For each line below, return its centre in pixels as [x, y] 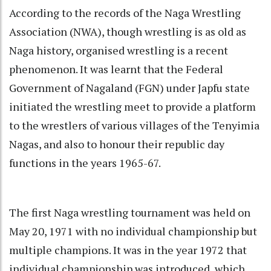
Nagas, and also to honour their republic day [117, 144]
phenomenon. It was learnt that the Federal [116, 69]
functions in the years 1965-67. [85, 163]
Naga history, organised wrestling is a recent [119, 51]
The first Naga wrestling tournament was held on [130, 213]
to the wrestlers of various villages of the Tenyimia [134, 126]
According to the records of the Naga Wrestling [125, 13]
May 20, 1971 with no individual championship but [133, 231]
